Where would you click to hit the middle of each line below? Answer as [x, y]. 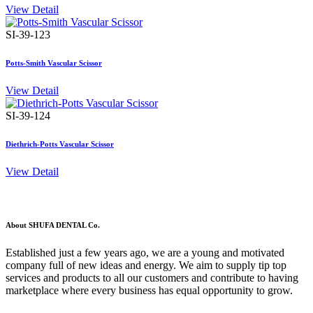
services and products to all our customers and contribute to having [152, 278]
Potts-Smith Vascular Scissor [54, 63]
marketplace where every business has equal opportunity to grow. [149, 291]
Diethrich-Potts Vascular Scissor [60, 144]
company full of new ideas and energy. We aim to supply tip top [146, 265]
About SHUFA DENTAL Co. [53, 225]
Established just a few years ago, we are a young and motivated [145, 253]
